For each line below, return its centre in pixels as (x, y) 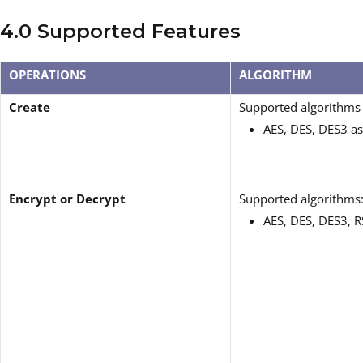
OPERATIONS (47, 74)
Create (30, 107)
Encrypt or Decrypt (67, 198)
